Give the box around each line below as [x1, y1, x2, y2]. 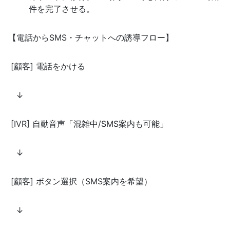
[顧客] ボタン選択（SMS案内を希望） [8, 176, 152, 187]
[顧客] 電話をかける [8, 61, 85, 72]
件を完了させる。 [29, 4, 94, 14]
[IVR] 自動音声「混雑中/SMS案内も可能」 [8, 119, 168, 129]
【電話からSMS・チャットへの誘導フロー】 [8, 32, 174, 43]
